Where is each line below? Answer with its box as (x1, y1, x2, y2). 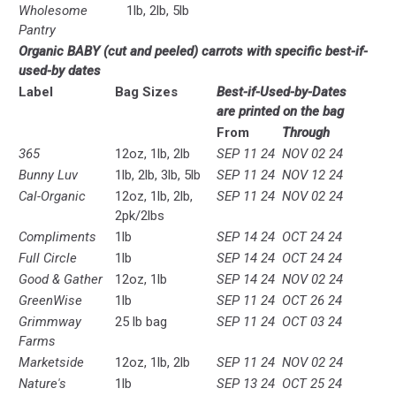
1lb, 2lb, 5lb (126, 3, 189, 19)
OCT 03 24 (282, 314, 342, 331)
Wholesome (19, 3, 88, 19)
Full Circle (19, 250, 77, 267)
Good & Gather (19, 271, 103, 288)
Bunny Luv (19, 167, 78, 184)
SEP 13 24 (217, 376, 275, 392)
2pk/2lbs (115, 208, 164, 225)
